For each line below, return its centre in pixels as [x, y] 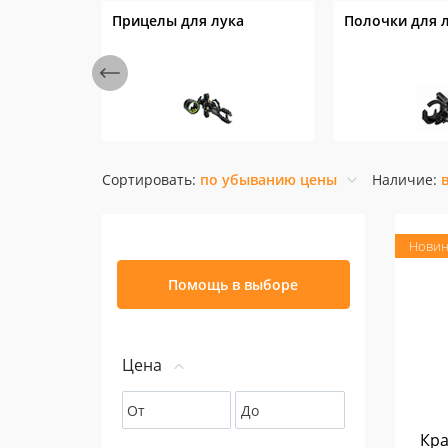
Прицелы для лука [178, 20]
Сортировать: [151, 179]
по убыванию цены [268, 179]
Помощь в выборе [233, 284]
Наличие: [406, 179]
